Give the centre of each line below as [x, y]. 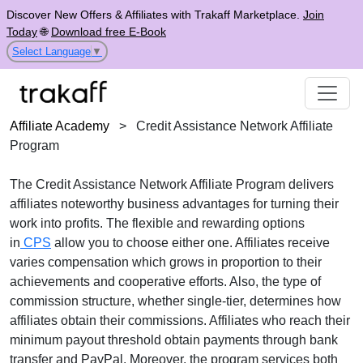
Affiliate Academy [60, 126]
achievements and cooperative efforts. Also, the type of [165, 282]
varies [27, 262]
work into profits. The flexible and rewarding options [157, 223]
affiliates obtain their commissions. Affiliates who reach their [180, 320]
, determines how [292, 301]
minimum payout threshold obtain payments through [160, 340]
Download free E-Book [109, 32]
